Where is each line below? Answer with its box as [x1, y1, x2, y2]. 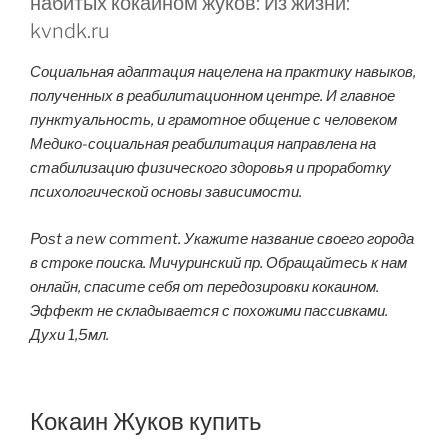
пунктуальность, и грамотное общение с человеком [30, 111, 397, 130]
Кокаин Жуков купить [30, 407, 262, 437]
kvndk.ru [30, 19, 110, 44]
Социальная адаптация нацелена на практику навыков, [30, 63, 416, 82]
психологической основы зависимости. [30, 183, 302, 202]
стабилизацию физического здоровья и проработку [30, 159, 391, 178]
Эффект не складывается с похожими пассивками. [30, 301, 388, 320]
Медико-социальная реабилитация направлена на [30, 135, 376, 154]
